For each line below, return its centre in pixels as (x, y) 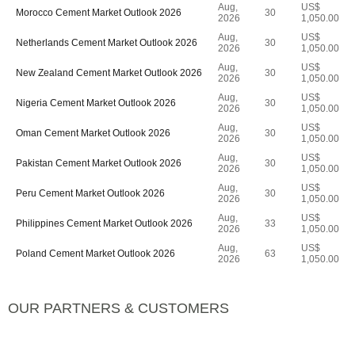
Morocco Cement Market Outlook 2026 (99, 13)
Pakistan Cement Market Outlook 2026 (99, 163)
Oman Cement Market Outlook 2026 (93, 133)
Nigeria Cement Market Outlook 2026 (96, 103)
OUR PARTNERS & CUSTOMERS (118, 308)
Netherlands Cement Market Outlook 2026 (107, 43)
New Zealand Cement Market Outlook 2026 (109, 73)
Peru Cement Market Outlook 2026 (90, 193)
